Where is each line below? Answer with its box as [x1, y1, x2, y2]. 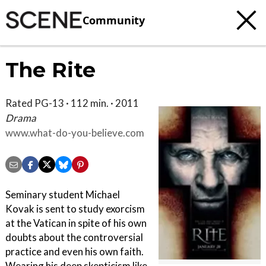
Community [83, 12, 145, 27]
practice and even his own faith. [5, 245, 144, 258]
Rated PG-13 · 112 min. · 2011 [5, 97, 139, 109]
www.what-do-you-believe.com [5, 126, 144, 139]
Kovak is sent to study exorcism [5, 202, 145, 216]
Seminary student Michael [5, 188, 120, 201]
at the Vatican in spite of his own [5, 217, 147, 230]
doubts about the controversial [5, 231, 143, 244]
